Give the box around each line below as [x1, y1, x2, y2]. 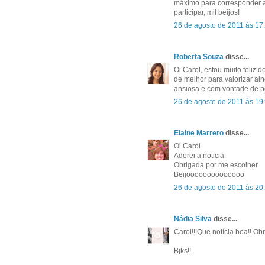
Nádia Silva [174, 215, 212, 224]
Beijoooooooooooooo [174, 170, 244, 179]
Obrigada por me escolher [174, 161, 258, 170]
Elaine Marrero [174, 129, 224, 138]
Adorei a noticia [174, 151, 224, 160]
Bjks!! [174, 247, 191, 256]
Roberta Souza [174, 53, 224, 62]
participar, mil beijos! [174, 8, 240, 17]
